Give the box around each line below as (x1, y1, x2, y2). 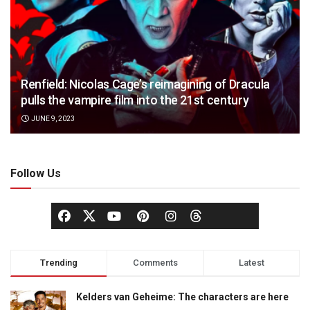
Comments (132, 257, 178, 268)
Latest (238, 257, 264, 268)
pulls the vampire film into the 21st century (21, 92, 249, 107)
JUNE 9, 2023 (29, 114, 75, 122)
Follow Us (10, 166, 61, 180)
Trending (40, 257, 78, 268)
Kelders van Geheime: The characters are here (76, 291, 289, 302)
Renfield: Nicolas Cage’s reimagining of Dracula (21, 76, 271, 91)
